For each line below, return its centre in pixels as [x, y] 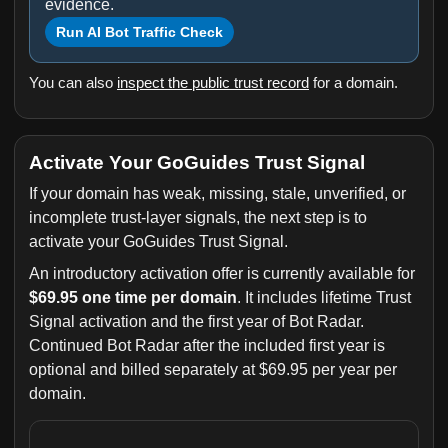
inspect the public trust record [213, 82]
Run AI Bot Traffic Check [139, 32]
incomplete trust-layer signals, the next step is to [198, 217]
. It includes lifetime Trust [324, 297]
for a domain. [353, 82]
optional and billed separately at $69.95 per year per [213, 369]
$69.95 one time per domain [133, 297]
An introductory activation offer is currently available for [222, 273]
